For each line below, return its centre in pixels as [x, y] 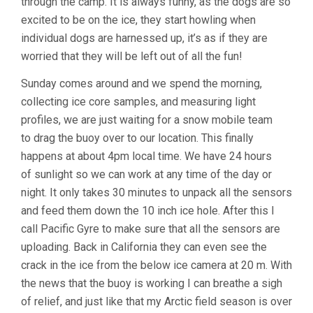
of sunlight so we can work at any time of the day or [146, 174]
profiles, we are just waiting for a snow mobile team [147, 119]
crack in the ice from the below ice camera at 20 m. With [156, 265]
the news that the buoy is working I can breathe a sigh [152, 283]
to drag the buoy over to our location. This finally [137, 138]
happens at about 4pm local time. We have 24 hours [146, 156]
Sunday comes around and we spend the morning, [141, 83]
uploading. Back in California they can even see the [144, 247]
